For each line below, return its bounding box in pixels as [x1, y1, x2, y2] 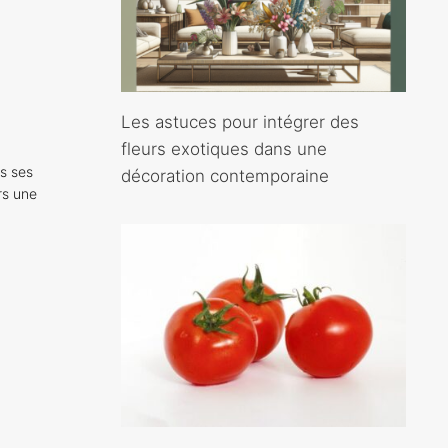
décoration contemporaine [121, 165, 329, 186]
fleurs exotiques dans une [121, 138, 327, 159]
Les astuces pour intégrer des [121, 111, 359, 132]
